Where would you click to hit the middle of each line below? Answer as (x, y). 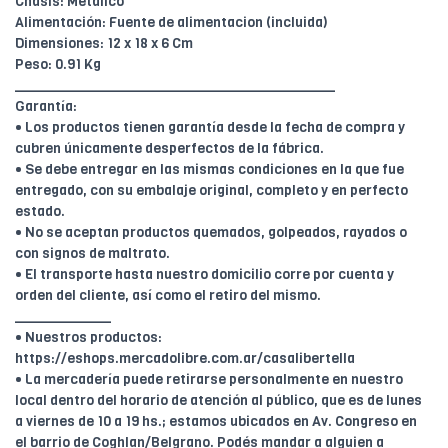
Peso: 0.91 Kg (58, 64)
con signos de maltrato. (92, 253)
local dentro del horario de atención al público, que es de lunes (218, 400)
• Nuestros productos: (88, 337)
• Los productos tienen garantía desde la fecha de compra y (210, 127)
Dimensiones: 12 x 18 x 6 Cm (104, 43)
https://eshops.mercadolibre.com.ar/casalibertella (185, 358)
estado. (40, 211)
